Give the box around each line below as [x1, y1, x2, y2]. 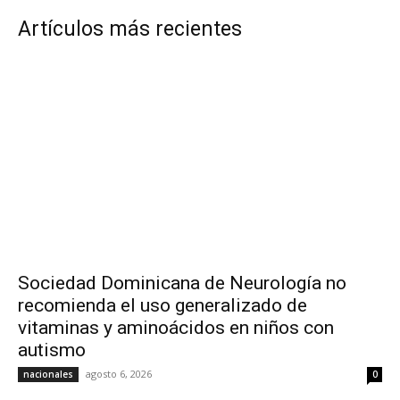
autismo [18, 338, 86, 361]
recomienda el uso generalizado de [18, 294, 307, 316]
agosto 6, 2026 [86, 366, 152, 380]
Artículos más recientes [18, 16, 242, 41]
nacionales [23, 367, 73, 380]
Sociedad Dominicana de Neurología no [18, 271, 346, 294]
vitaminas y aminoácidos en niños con [18, 316, 334, 338]
